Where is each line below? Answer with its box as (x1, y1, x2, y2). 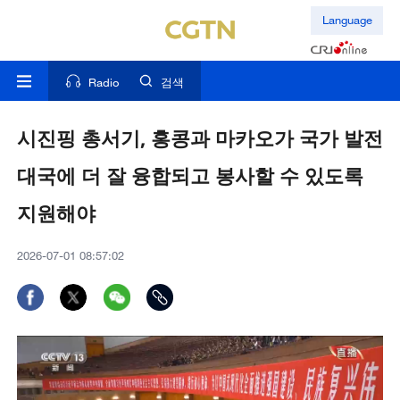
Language (321, 12, 372, 28)
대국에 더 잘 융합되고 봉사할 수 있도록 (16, 162, 363, 190)
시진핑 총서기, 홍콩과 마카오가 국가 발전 (16, 124, 383, 153)
